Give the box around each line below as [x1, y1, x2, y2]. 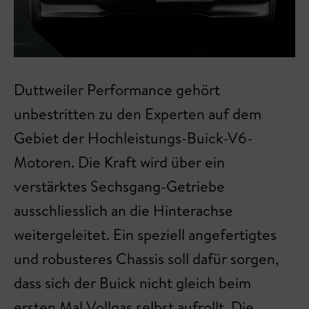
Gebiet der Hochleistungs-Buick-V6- [14, 127, 252, 148]
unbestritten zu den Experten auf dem [14, 103, 261, 124]
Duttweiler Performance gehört [14, 79, 220, 100]
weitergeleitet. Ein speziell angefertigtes [14, 223, 277, 245]
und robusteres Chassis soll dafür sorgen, [14, 248, 279, 269]
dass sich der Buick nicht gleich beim [14, 272, 251, 293]
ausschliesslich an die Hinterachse [14, 199, 233, 221]
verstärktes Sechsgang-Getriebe [14, 175, 225, 197]
